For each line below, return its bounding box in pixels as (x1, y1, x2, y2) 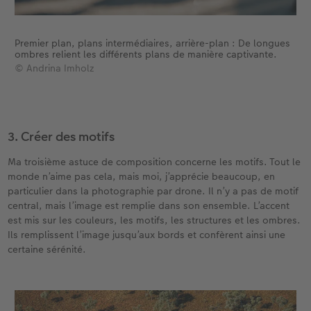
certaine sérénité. (8, 242, 87, 256)
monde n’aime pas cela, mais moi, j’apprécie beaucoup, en (8, 169, 276, 183)
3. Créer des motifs (8, 127, 115, 145)
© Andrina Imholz (14, 60, 94, 75)
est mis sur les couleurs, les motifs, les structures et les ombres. (8, 212, 301, 227)
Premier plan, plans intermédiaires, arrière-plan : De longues (14, 35, 290, 50)
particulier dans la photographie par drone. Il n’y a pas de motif (8, 183, 299, 198)
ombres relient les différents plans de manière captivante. (14, 47, 277, 61)
